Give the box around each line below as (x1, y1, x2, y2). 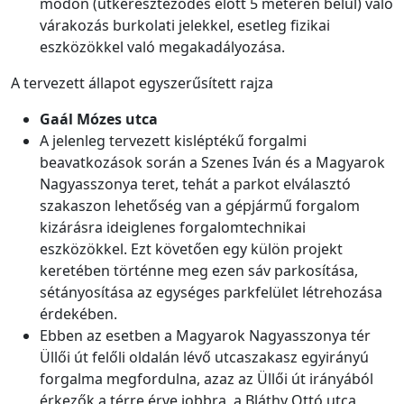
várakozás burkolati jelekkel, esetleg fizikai (40, 15, 330, 36)
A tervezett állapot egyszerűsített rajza (11, 73, 273, 94)
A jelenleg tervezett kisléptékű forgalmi (40, 131, 307, 151)
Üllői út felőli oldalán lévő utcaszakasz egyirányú (40, 347, 369, 368)
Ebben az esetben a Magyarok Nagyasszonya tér (40, 326, 371, 346)
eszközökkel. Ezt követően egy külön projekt (40, 239, 343, 260)
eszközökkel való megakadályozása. (40, 37, 285, 58)
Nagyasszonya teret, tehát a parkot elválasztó (40, 174, 351, 195)
